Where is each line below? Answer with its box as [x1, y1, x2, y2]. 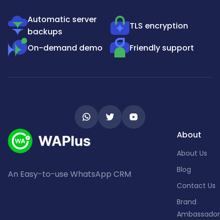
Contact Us [177, 181, 216, 191]
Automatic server [27, 14, 97, 26]
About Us [177, 148, 207, 159]
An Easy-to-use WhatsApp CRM [8, 168, 131, 180]
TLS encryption [130, 20, 188, 31]
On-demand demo [27, 42, 103, 54]
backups [27, 26, 62, 38]
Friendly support [130, 42, 194, 54]
